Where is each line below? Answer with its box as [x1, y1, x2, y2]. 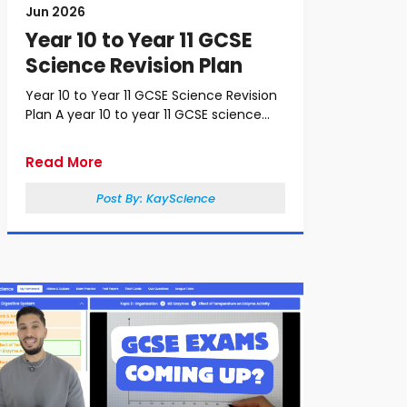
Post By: [95, 190, 146, 207]
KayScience [145, 190, 215, 207]
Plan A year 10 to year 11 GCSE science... [25, 105, 270, 124]
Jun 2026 [25, 3, 85, 21]
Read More [25, 153, 103, 172]
